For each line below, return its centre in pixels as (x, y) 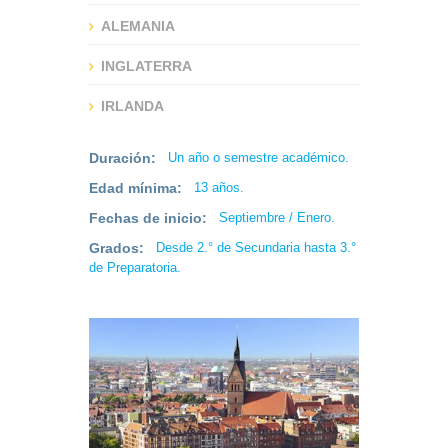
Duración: (122, 158)
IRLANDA (132, 106)
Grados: (116, 248)
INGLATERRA (146, 66)
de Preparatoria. (135, 267)
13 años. (219, 187)
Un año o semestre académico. (258, 157)
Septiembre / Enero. (277, 217)
